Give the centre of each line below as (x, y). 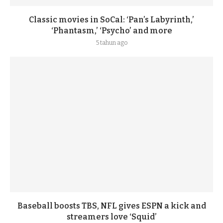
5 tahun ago (111, 43)
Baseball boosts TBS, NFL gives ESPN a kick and (111, 206)
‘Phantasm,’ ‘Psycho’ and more (111, 31)
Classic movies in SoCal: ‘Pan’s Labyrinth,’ (111, 20)
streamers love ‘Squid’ (111, 217)
